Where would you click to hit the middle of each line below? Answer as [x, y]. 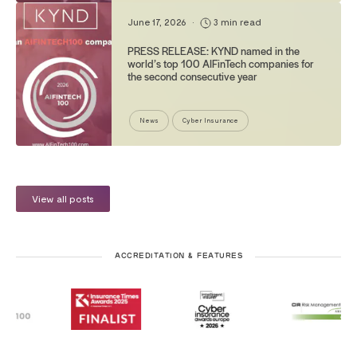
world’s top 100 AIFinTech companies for [221, 63]
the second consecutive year [192, 76]
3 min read [236, 21]
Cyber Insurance [210, 120]
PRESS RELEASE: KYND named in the [214, 50]
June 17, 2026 [158, 21]
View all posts [63, 198]
